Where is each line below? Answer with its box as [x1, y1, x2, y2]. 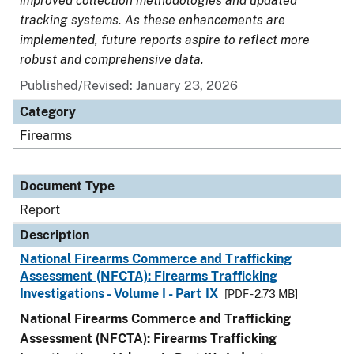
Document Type [20, 179, 115, 194]
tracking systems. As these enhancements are [20, 13, 285, 28]
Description [20, 228, 89, 243]
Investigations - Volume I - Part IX [20, 286, 218, 301]
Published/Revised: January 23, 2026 [20, 78, 238, 93]
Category [20, 104, 76, 119]
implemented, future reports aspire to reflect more [20, 32, 310, 47]
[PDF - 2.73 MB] [224, 288, 298, 300]
